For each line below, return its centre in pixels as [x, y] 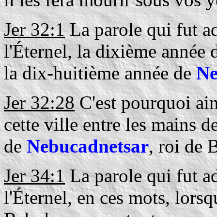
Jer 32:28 [39, 102]
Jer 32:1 [34, 29]
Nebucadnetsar [88, 146]
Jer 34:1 [34, 176]
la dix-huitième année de [100, 73]
